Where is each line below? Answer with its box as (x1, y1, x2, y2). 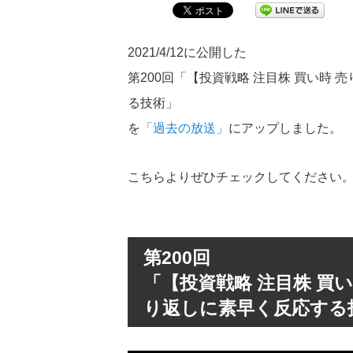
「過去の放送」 (140, 121, 229, 135)
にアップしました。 (229, 121, 342, 135)
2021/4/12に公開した (128, 45, 247, 59)
